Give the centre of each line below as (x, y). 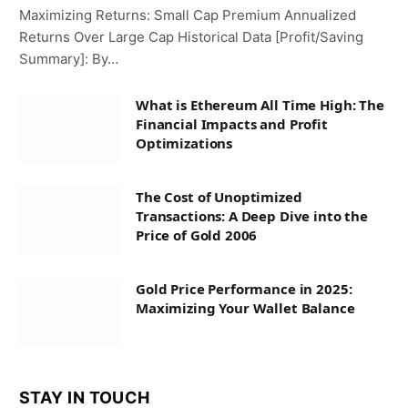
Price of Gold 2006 (197, 235)
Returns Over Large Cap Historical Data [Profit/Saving (191, 37)
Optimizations (184, 143)
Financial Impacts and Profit (232, 124)
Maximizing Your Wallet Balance (245, 308)
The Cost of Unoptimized (219, 197)
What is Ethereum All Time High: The (260, 105)
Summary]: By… (69, 59)
